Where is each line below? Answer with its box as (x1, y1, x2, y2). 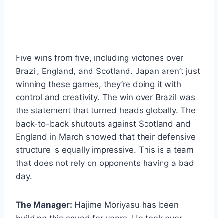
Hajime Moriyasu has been (72, 200, 179, 210)
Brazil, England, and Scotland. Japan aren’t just (16, 66, 200, 76)
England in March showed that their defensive (16, 131, 196, 142)
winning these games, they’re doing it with (16, 79, 181, 89)
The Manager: (16, 200, 72, 210)
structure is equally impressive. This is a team (16, 145, 194, 155)
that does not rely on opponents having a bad (16, 158, 194, 168)
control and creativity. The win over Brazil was (16, 92, 195, 102)
